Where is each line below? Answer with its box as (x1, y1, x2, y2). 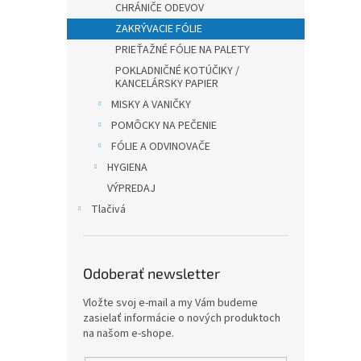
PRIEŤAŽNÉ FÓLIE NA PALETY (115, 42, 250, 58)
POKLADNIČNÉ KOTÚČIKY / (115, 63, 239, 79)
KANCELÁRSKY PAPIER (115, 76, 218, 92)
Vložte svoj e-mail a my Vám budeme (83, 295, 258, 311)
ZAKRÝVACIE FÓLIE (115, 21, 202, 37)
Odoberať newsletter (83, 264, 220, 282)
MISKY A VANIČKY (111, 97, 191, 113)
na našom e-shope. (83, 326, 174, 342)
